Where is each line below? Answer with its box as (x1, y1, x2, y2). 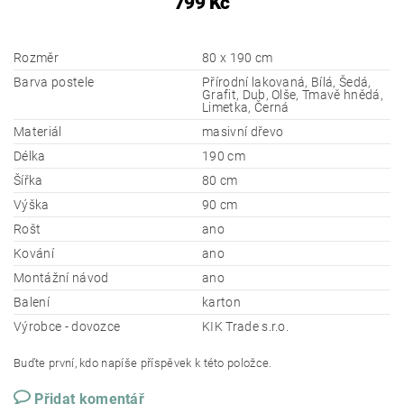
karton (202, 295, 241, 309)
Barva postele (14, 75, 95, 89)
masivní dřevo (202, 124, 284, 139)
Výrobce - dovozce (14, 319, 121, 334)
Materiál (14, 124, 62, 139)
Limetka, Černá (202, 100, 289, 115)
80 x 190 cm (202, 50, 273, 65)
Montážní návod (14, 271, 109, 285)
